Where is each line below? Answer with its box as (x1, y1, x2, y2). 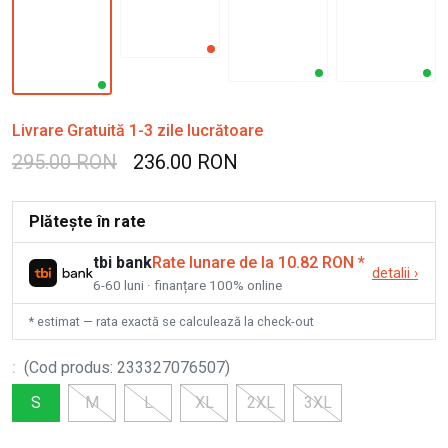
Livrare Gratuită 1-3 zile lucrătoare (12, 120, 263, 140)
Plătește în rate (29, 211, 146, 231)
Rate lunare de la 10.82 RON (152, 252, 354, 272)
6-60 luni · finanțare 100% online (93, 276, 282, 293)
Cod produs (29, 357, 110, 377)
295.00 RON (12, 149, 117, 174)
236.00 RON (133, 149, 238, 174)
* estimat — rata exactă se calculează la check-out (29, 313, 314, 329)
